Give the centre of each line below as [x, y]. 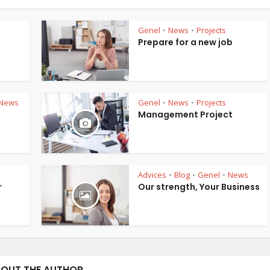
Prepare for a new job [185, 42]
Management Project [185, 115]
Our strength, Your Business [199, 187]
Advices [152, 175]
